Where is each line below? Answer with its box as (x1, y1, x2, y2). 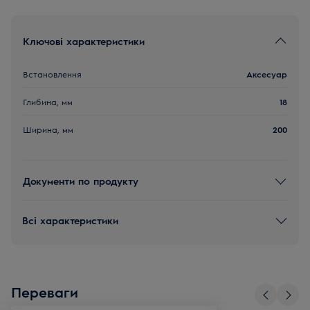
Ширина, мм (23, 124, 73, 135)
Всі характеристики (22, 213, 118, 226)
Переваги (11, 283, 78, 300)
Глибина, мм (23, 95, 73, 107)
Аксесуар (246, 68, 287, 80)
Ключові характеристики (23, 34, 145, 47)
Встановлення (23, 68, 82, 80)
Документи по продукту (23, 174, 138, 187)
